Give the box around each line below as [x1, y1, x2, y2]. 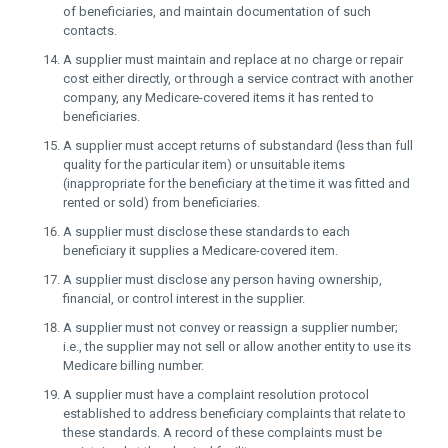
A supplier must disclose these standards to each [63, 224, 350, 239]
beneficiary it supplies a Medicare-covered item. [63, 243, 338, 258]
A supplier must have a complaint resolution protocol [63, 387, 369, 402]
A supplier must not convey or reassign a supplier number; [63, 320, 398, 335]
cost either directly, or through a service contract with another [63, 71, 413, 86]
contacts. [63, 23, 117, 38]
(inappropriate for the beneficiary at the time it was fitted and [63, 176, 410, 191]
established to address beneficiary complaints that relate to [63, 406, 406, 421]
